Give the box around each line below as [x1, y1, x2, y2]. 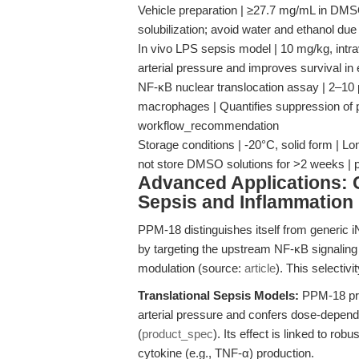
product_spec [142, 327, 213, 341]
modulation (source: [138, 261, 244, 275]
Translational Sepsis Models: [138, 288, 299, 302]
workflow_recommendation [138, 119, 279, 132]
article [244, 261, 276, 275]
